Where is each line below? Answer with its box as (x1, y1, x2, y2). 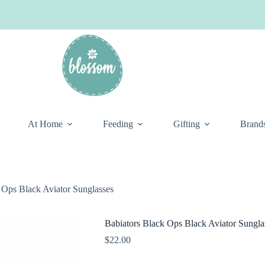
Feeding (103, 119, 133, 129)
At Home (28, 119, 63, 129)
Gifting (173, 119, 200, 129)
